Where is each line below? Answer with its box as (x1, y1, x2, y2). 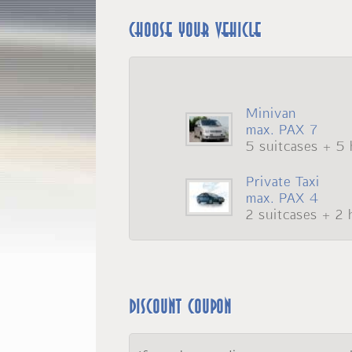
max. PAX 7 (246, 121, 319, 138)
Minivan (246, 104, 297, 122)
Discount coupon (129, 296, 232, 318)
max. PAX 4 (246, 189, 320, 207)
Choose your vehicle (129, 20, 261, 42)
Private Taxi (246, 173, 321, 190)
